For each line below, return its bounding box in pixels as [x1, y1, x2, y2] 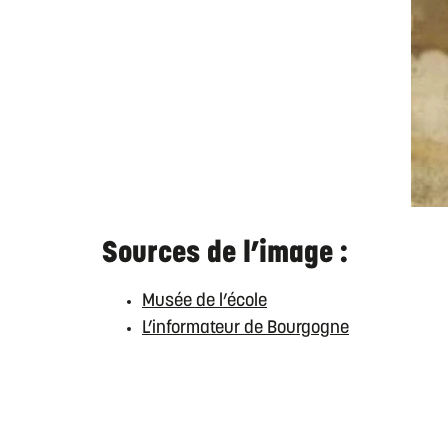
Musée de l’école [142, 291, 267, 311]
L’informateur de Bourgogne [142, 318, 349, 338]
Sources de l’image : [102, 239, 363, 269]
